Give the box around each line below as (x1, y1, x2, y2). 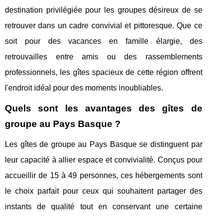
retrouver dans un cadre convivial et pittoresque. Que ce (5, 21, 202, 30)
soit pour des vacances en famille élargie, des (5, 37, 202, 45)
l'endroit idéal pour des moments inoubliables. (5, 84, 163, 92)
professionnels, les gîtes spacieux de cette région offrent (5, 68, 202, 76)
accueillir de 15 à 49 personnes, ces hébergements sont (5, 171, 202, 180)
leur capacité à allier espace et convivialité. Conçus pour (5, 156, 202, 164)
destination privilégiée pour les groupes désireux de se (5, 6, 202, 14)
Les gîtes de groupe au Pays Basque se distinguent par (5, 140, 202, 148)
